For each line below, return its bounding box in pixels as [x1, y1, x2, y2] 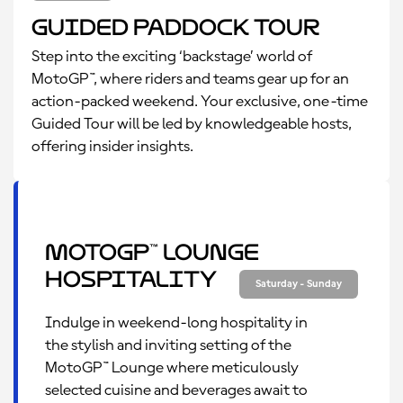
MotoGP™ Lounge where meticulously [45, 360, 299, 376]
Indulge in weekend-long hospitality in [45, 315, 308, 331]
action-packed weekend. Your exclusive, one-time [31, 94, 368, 110]
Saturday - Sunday [255, 279, 342, 290]
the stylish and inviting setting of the [45, 337, 291, 354]
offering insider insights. [31, 139, 193, 155]
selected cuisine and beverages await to [45, 382, 308, 399]
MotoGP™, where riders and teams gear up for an [31, 71, 349, 87]
